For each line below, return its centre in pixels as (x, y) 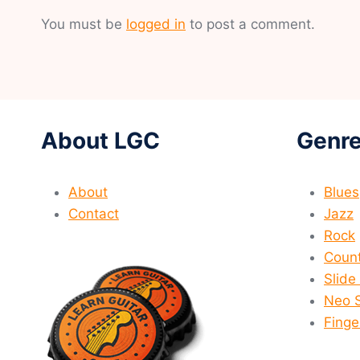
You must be (84, 25)
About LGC (100, 141)
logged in (156, 25)
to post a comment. (250, 25)
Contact (94, 214)
